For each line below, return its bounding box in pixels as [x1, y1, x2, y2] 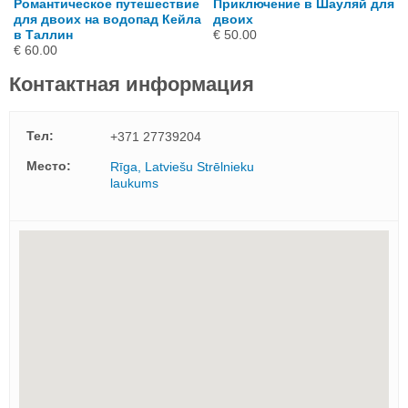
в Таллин [14, 27, 73, 43]
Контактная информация [9, 73, 254, 97]
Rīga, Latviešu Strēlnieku [110, 159, 254, 175]
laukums [110, 176, 158, 191]
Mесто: [26, 158, 71, 174]
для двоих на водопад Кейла [14, 12, 201, 27]
